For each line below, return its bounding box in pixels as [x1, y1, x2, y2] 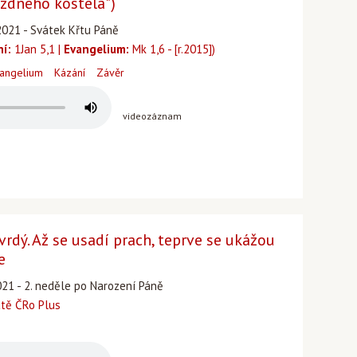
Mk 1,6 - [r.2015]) [129, 41, 215, 57]
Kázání [54, 65, 85, 80]
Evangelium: [64, 41, 129, 57]
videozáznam [123, 110, 182, 122]
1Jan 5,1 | [11, 41, 64, 57]
